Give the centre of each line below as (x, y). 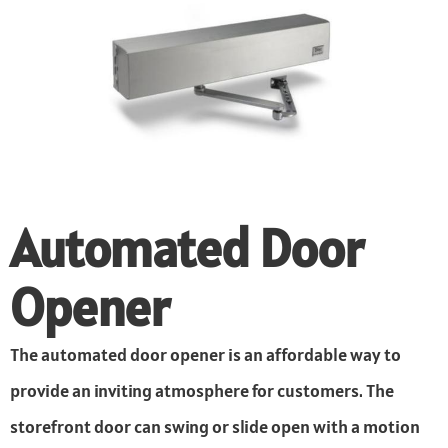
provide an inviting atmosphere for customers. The (202, 391)
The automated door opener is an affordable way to (205, 355)
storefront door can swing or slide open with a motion (215, 427)
